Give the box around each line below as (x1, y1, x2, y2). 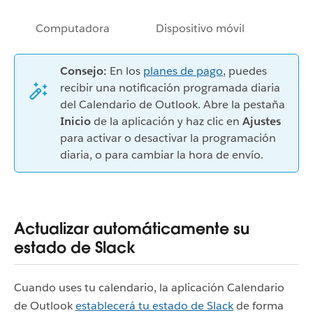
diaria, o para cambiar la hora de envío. (60, 147, 263, 162)
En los (107, 63, 143, 78)
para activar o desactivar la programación (60, 130, 276, 145)
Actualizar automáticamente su (14, 219, 249, 238)
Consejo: (60, 63, 107, 78)
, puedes (223, 63, 267, 78)
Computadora (36, 20, 110, 36)
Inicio (60, 113, 91, 129)
